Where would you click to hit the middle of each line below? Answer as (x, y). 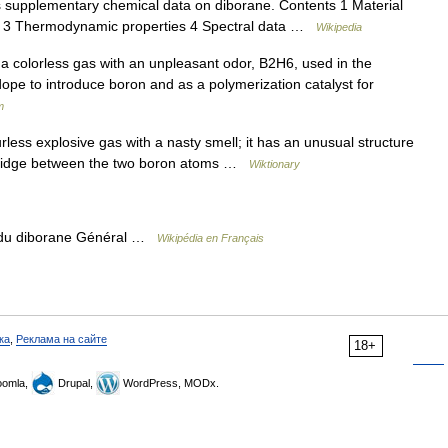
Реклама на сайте (61, 338)
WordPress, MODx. (169, 382)
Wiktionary (274, 163)
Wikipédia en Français (210, 237)
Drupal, (75, 382)
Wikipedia (339, 26)
